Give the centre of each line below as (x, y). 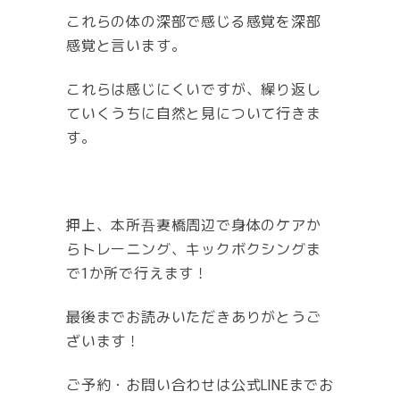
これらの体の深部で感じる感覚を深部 (194, 20)
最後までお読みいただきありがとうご (194, 316)
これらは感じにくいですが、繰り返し (194, 88)
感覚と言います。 (126, 44)
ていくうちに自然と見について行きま (194, 112)
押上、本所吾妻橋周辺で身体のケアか (194, 224)
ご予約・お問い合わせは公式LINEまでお (200, 383)
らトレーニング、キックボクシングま (194, 248)
